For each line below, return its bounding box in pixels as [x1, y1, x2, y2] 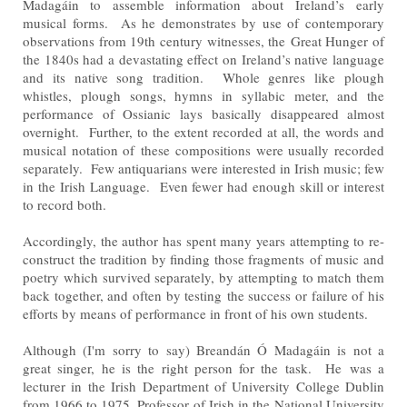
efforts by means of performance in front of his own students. [23, 303, 372, 323]
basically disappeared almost [212, 104, 384, 123]
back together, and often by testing [23, 285, 227, 304]
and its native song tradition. [23, 67, 223, 86]
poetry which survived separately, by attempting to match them [23, 267, 384, 286]
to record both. [23, 194, 106, 213]
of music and [309, 249, 385, 268]
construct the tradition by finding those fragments [23, 249, 310, 268]
